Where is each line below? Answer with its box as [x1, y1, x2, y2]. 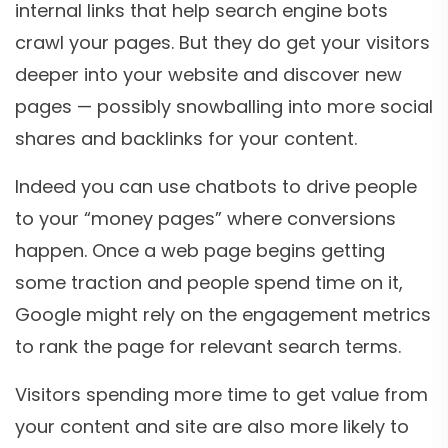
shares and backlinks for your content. [15, 126, 357, 152]
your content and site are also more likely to [15, 414, 409, 440]
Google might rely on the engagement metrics [15, 302, 431, 328]
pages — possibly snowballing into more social [15, 94, 433, 120]
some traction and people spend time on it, [15, 270, 403, 296]
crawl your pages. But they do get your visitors [15, 30, 430, 56]
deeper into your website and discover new [15, 62, 402, 88]
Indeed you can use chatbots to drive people [15, 174, 417, 200]
